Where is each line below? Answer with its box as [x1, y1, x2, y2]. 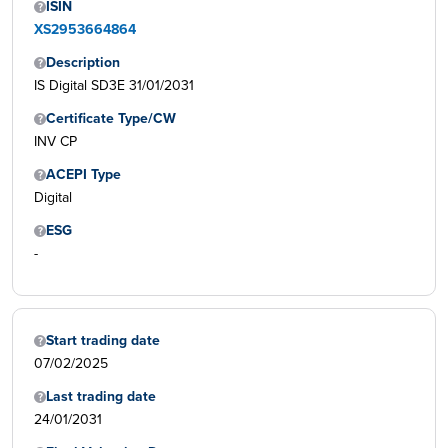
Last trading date [46, 386, 156, 407]
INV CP [34, 131, 77, 153]
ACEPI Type [46, 164, 121, 185]
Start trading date [46, 330, 160, 351]
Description [46, 52, 120, 73]
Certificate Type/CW [46, 108, 176, 129]
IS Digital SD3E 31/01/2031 [34, 75, 194, 97]
